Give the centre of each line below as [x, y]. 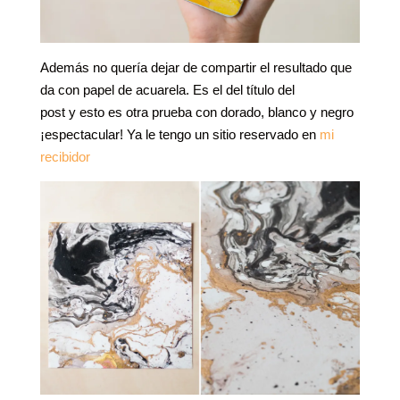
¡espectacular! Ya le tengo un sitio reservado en [179, 135]
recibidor [65, 157]
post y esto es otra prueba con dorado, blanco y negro [196, 112]
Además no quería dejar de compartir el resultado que [196, 68]
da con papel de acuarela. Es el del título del [167, 90]
